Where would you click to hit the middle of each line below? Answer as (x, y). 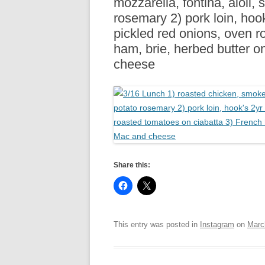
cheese (134, 64)
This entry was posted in (157, 224)
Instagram (217, 224)
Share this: (132, 165)
